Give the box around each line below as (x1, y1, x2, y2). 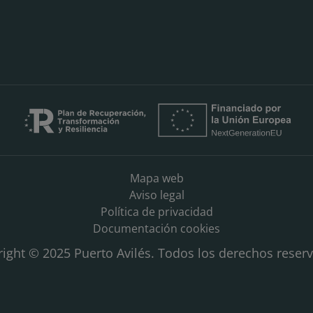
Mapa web (129, 170, 184, 186)
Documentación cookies (93, 220, 220, 236)
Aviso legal (129, 187, 184, 203)
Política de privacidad (100, 203, 213, 219)
